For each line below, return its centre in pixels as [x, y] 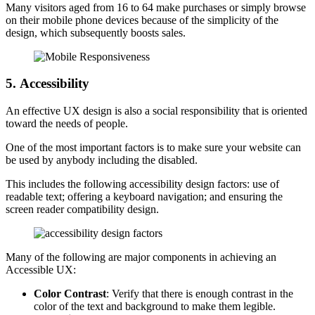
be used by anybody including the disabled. [102, 160]
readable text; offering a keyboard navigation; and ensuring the [144, 196]
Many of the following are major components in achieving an [141, 257]
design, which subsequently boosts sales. [96, 32]
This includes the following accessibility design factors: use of [142, 184]
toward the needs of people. [67, 123]
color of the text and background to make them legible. [155, 306]
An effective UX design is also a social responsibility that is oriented [156, 110]
